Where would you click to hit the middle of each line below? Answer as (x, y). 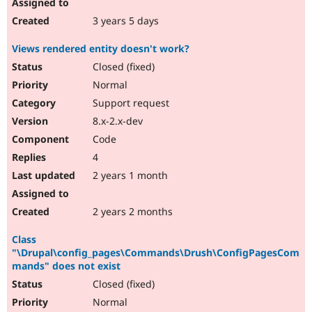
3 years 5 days (124, 21)
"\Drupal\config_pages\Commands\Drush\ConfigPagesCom (156, 253)
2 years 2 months (131, 212)
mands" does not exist (66, 266)
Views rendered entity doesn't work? (101, 49)
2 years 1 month (129, 175)
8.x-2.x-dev (116, 121)
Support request (130, 103)
